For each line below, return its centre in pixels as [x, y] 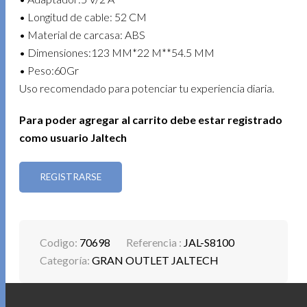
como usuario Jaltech [73, 137]
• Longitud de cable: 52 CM [83, 17]
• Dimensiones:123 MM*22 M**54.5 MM [117, 52]
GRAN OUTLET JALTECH [156, 260]
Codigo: [60, 243]
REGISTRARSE [71, 177]
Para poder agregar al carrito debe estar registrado [151, 119]
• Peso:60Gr [49, 70]
